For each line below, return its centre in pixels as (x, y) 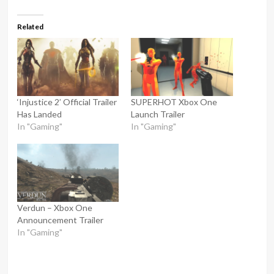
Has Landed (39, 114)
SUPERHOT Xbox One (174, 102)
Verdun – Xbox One (54, 208)
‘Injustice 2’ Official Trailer (67, 102)
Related (30, 26)
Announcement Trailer (60, 220)
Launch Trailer (158, 114)
